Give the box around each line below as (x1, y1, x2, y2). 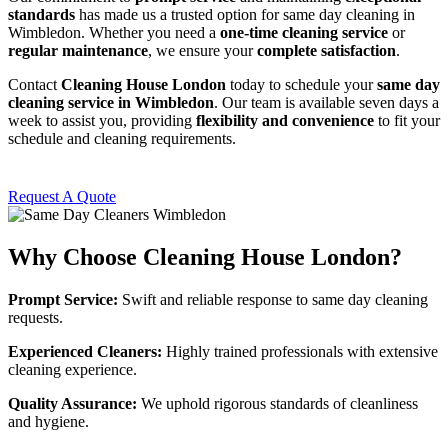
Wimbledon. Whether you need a (8, 24, 220, 42)
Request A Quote (8, 188, 116, 206)
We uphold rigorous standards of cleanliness (137, 394, 418, 412)
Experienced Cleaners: (8, 342, 162, 360)
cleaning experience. (8, 360, 137, 378)
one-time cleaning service (220, 24, 388, 42)
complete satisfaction (257, 42, 396, 60)
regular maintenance (8, 42, 148, 60)
